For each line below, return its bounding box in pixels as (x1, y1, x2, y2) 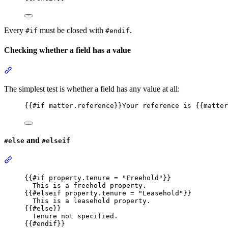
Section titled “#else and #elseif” (12, 155, 116, 164)
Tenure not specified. (33, 212, 118, 220)
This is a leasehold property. (33, 197, 151, 205)
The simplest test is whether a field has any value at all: (4, 84, 180, 93)
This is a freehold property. (33, 182, 147, 190)
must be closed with (38, 26, 105, 35)
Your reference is (122, 101, 195, 109)
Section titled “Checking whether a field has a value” (12, 65, 181, 74)
